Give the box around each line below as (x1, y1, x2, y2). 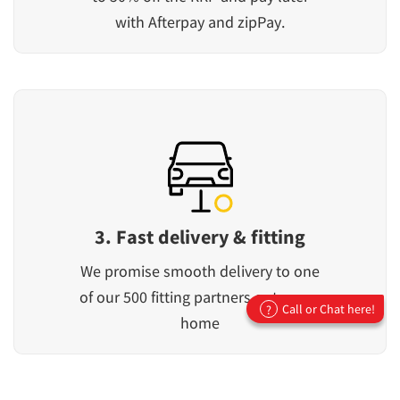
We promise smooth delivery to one (80, 261, 320, 282)
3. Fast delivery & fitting (95, 224, 305, 250)
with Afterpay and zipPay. (115, 12, 285, 33)
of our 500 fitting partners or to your (79, 287, 321, 308)
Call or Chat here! (282, 301, 375, 317)
